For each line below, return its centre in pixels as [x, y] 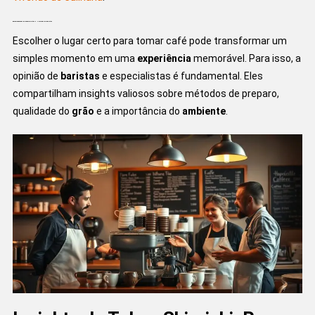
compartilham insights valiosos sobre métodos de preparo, [146, 93]
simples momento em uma [75, 58]
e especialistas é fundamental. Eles [181, 76]
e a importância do [138, 111]
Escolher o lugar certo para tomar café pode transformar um [149, 40]
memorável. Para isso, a [246, 58]
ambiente [204, 111]
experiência [164, 58]
